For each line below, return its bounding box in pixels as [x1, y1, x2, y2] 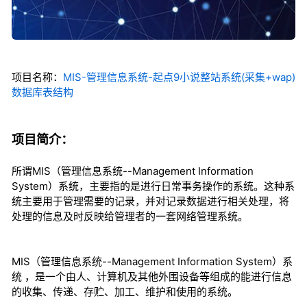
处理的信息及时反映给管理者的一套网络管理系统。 [12, 210, 248, 223]
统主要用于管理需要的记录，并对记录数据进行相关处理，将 [12, 195, 289, 208]
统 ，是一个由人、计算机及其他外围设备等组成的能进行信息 [12, 270, 292, 284]
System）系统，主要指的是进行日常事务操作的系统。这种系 [12, 180, 295, 193]
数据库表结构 [12, 86, 73, 99]
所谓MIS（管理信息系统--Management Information [12, 164, 254, 178]
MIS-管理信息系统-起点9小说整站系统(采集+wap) [63, 71, 295, 84]
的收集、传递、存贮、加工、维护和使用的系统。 [12, 285, 238, 299]
